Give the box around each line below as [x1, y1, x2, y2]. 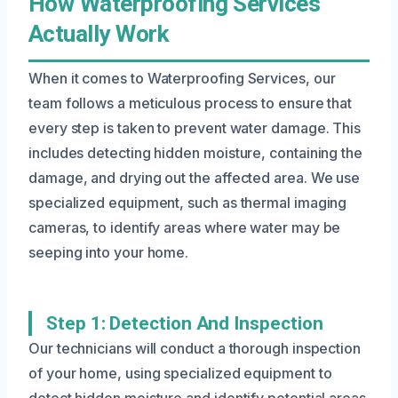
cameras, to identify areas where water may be [28, 218, 341, 236]
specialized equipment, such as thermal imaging [28, 193, 347, 211]
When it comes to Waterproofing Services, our [28, 68, 336, 87]
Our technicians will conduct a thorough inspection [28, 338, 362, 357]
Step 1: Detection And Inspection [46, 312, 323, 334]
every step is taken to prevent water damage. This [28, 118, 362, 137]
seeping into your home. [28, 243, 189, 261]
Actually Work [28, 20, 170, 47]
